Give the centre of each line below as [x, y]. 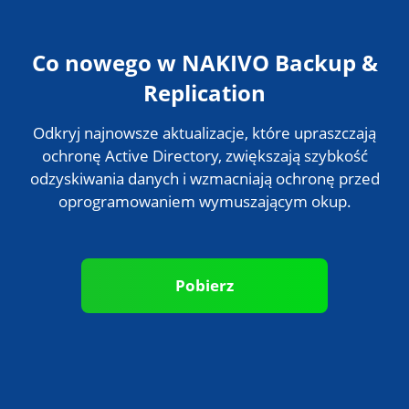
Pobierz [204, 331]
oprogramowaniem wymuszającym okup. [204, 246]
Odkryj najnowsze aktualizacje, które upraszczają [204, 178]
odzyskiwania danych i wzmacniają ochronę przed [204, 224]
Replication [204, 138]
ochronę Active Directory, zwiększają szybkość [204, 201]
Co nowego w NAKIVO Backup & [204, 108]
